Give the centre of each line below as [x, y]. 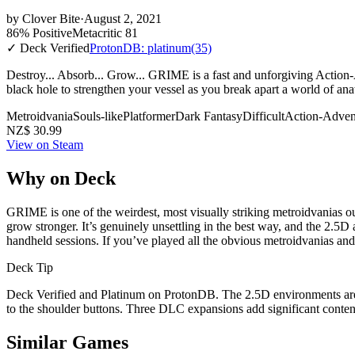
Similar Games [67, 342]
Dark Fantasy [209, 116]
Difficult [263, 116]
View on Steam [45, 144]
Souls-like [98, 116]
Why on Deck [61, 178]
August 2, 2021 [123, 18]
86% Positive [39, 32]
